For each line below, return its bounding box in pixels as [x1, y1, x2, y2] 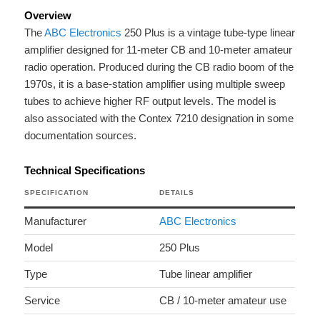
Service [24, 294, 61, 306]
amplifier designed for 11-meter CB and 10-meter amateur [24, 44, 293, 56]
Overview [24, 9, 72, 22]
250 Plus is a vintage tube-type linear [121, 26, 296, 39]
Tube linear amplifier [159, 267, 253, 280]
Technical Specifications [24, 164, 146, 176]
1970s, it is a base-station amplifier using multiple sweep [24, 78, 286, 91]
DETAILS [159, 188, 195, 196]
